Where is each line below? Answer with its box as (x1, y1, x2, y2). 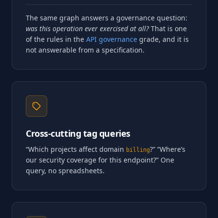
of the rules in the (26, 35, 86, 44)
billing (126, 146, 150, 153)
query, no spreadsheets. (26, 166, 105, 175)
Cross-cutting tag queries (26, 127, 130, 139)
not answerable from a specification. (26, 45, 145, 54)
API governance (86, 35, 137, 44)
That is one (149, 24, 187, 33)
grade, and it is (137, 35, 189, 44)
